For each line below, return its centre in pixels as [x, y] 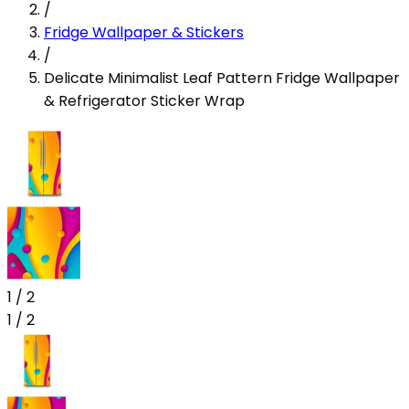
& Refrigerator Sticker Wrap [144, 100]
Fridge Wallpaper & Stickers [144, 32]
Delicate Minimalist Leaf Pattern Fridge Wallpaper [222, 78]
